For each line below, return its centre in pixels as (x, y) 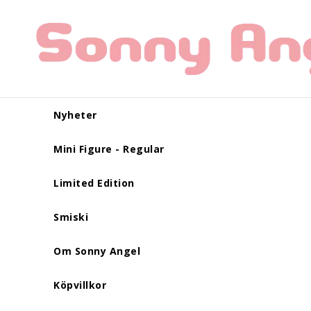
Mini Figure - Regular (109, 149)
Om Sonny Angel (97, 251)
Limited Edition (94, 183)
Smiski (71, 217)
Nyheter (75, 115)
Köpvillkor (80, 285)
